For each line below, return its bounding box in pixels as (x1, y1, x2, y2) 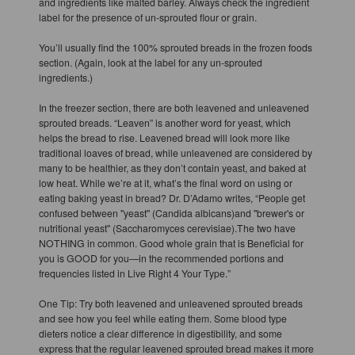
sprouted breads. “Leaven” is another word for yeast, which (38, 115, 291, 129)
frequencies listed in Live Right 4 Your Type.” (38, 265, 231, 280)
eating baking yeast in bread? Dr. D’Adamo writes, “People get (38, 190, 305, 204)
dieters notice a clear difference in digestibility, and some (38, 326, 282, 340)
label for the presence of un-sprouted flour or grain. (38, 10, 257, 24)
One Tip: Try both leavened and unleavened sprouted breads (38, 296, 303, 310)
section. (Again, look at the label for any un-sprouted (38, 55, 262, 69)
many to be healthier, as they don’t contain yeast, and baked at (38, 160, 306, 174)
